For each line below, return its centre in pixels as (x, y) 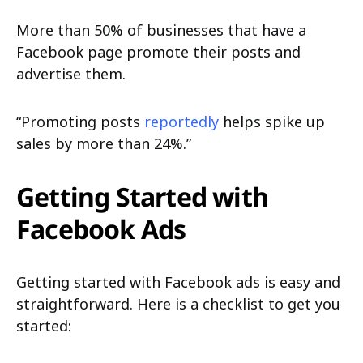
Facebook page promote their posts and (158, 52)
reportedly (181, 122)
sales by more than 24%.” (104, 143)
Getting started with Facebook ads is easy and (178, 282)
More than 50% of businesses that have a (161, 30)
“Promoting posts (80, 122)
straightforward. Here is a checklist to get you (178, 304)
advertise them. (71, 74)
